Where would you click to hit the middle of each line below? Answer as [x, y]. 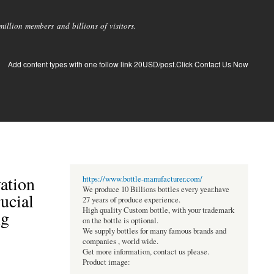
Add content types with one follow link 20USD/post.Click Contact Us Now [128, 64]
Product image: [106, 262]
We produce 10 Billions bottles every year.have [156, 190]
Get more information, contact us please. [146, 252]
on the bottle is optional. [120, 221]
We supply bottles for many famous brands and [154, 231]
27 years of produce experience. [131, 200]
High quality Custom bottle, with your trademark [158, 210]
